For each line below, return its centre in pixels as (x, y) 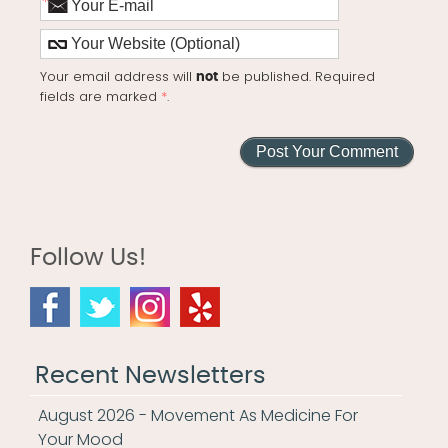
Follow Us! (88, 258)
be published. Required (297, 77)
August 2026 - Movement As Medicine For (198, 416)
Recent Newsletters (150, 376)
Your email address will (118, 77)
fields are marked (101, 97)
